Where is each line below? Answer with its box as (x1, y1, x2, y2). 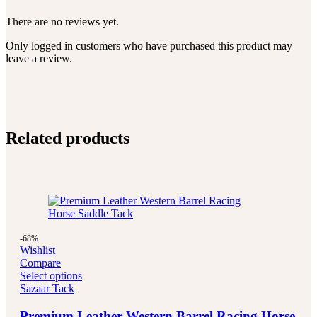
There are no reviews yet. (6, 16, 119, 28)
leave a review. (6, 52, 72, 65)
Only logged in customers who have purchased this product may (6, 40, 292, 52)
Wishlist (20, 243, 55, 256)
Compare (20, 256, 61, 269)
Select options (20, 269, 82, 282)
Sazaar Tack (20, 282, 74, 294)
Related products (6, 129, 129, 148)
